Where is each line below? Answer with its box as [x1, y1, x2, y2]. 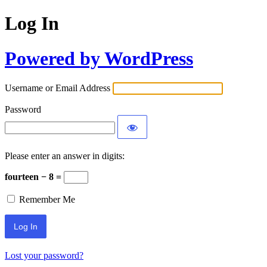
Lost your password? [5, 250, 83, 261]
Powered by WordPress [5, 47, 193, 69]
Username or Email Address [5, 83, 110, 94]
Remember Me [19, 194, 75, 205]
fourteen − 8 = [5, 172, 64, 182]
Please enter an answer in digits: [5, 151, 125, 162]
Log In [5, 13, 59, 35]
